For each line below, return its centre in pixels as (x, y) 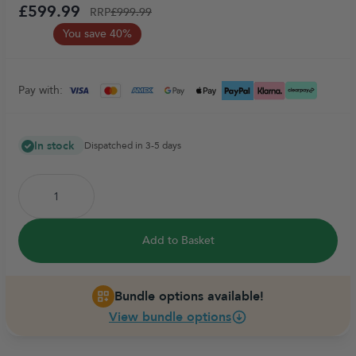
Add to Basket (178, 240)
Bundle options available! (189, 296)
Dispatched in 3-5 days (133, 145)
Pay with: (41, 90)
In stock (54, 146)
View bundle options (170, 317)
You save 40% (97, 34)
